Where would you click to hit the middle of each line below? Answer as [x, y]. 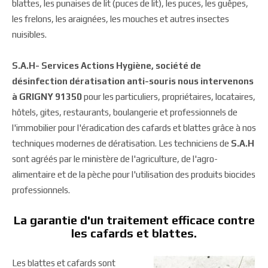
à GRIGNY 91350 [47, 97]
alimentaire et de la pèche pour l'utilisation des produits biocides [134, 174]
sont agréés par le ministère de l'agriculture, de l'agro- [115, 159]
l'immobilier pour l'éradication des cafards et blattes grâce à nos [134, 128]
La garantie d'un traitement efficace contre [134, 220]
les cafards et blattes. [134, 233]
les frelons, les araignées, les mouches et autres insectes [121, 19]
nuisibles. [29, 34]
